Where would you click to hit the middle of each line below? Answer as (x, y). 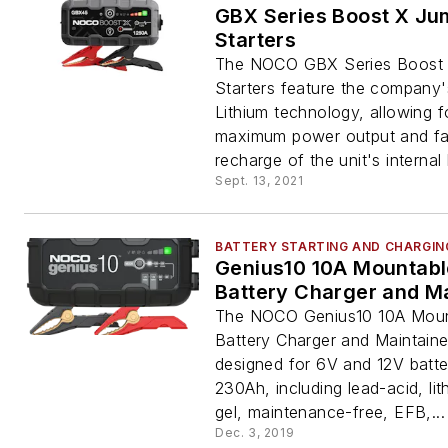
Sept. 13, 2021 (259, 180)
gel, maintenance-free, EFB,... (330, 412)
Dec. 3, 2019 (255, 432)
